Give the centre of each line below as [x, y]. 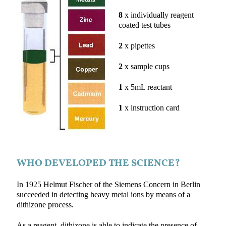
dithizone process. [45, 205]
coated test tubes [144, 25]
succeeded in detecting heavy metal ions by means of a [103, 195]
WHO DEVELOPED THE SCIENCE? [98, 163]
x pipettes [138, 46]
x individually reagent [158, 15]
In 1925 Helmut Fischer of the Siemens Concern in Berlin [108, 185]
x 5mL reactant [147, 88]
